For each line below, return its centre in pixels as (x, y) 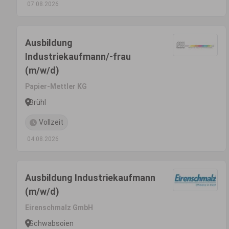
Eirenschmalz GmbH (59, 208)
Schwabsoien (51, 223)
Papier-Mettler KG (56, 86)
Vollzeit (51, 122)
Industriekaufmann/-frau (78, 56)
